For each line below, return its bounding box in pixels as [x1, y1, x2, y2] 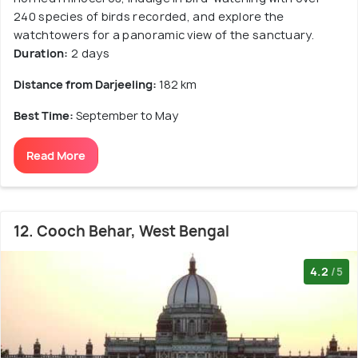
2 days [68, 45, 109, 61]
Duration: [14, 45, 69, 61]
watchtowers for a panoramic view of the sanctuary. [14, 26, 314, 42]
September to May [76, 107, 178, 123]
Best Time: [14, 107, 76, 123]
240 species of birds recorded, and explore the [14, 8, 284, 24]
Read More [26, 147, 86, 163]
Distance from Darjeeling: [14, 76, 159, 92]
